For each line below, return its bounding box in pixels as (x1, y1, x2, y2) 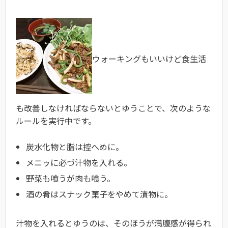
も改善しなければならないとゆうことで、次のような (16, 102, 211, 114)
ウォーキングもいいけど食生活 (92, 52, 206, 65)
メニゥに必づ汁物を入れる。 (26, 156, 132, 168)
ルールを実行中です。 (16, 115, 96, 127)
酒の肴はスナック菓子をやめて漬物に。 (26, 187, 173, 200)
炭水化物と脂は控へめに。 (26, 140, 124, 153)
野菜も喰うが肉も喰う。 (26, 172, 115, 184)
